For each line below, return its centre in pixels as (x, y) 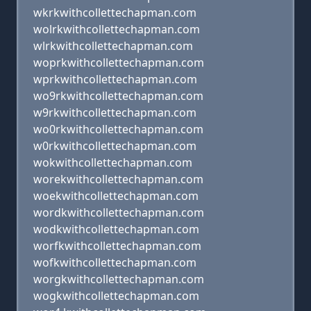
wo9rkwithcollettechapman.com (118, 96)
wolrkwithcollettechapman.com (117, 29)
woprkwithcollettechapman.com (119, 62)
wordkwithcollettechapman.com (119, 212)
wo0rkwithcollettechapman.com (118, 129)
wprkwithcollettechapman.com (115, 79)
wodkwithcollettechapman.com (116, 229)
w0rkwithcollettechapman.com (115, 146)
